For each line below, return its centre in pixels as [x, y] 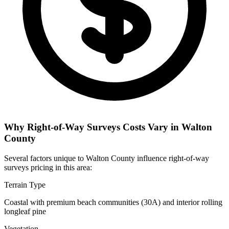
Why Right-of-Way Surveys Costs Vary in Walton [108, 127]
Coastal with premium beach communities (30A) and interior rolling [113, 202]
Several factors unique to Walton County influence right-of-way [107, 158]
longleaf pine [25, 211]
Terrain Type [25, 185]
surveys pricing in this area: [48, 167]
